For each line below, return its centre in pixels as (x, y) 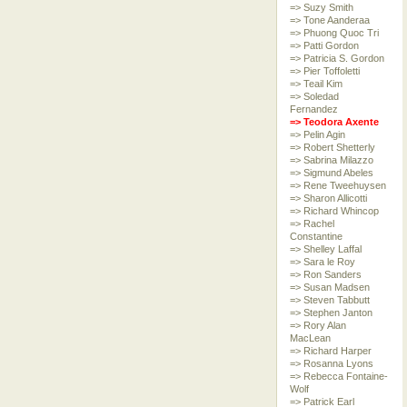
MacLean (310, 338)
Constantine (316, 236)
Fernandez (313, 109)
